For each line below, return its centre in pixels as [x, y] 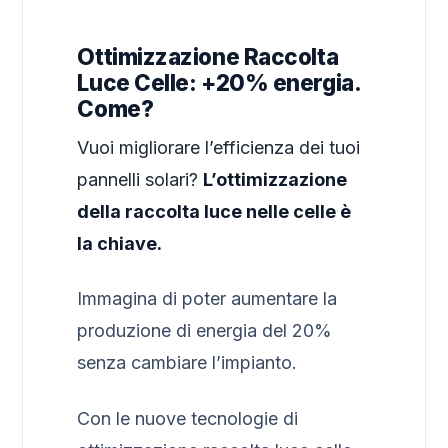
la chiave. [120, 243]
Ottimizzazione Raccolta [208, 56]
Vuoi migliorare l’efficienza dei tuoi [219, 147]
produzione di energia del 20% [205, 331]
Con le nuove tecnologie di [188, 418]
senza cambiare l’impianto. [187, 363]
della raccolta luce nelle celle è [214, 211]
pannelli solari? [140, 179]
